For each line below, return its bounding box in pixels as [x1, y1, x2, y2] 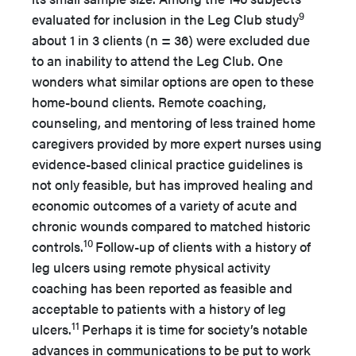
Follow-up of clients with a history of [95, 237, 311, 256]
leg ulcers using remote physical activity [32, 257, 270, 277]
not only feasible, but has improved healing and [32, 175, 313, 194]
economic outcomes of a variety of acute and [32, 195, 297, 215]
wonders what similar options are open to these [32, 72, 314, 91]
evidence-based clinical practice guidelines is [32, 154, 303, 173]
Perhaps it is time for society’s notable [82, 319, 308, 339]
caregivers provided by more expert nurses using [32, 133, 322, 153]
